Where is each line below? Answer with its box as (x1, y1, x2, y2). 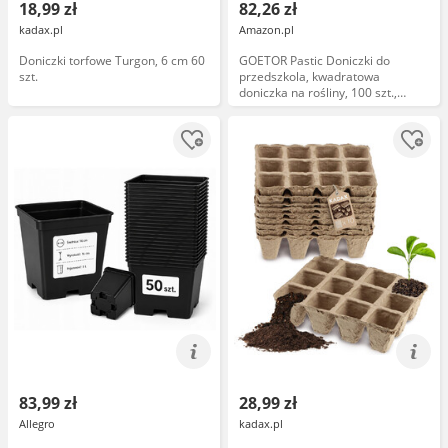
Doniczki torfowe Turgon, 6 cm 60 (19, 52, 205, 69)
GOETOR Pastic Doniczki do (239, 52, 390, 69)
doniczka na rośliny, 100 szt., (239, 84, 397, 101)
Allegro (19, 416, 55, 431)
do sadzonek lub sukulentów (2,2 (239, 116, 419, 133)
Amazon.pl (239, 22, 294, 37)
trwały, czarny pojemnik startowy (239, 100, 421, 117)
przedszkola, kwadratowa (239, 68, 380, 85)
